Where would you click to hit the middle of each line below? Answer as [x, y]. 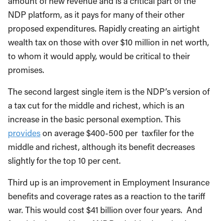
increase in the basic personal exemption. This [94, 119]
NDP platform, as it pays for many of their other [96, 15]
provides [24, 133]
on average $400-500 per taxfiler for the [117, 133]
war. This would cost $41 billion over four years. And [105, 210]
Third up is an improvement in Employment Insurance [109, 183]
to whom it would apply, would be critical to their [99, 56]
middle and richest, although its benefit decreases [101, 147]
